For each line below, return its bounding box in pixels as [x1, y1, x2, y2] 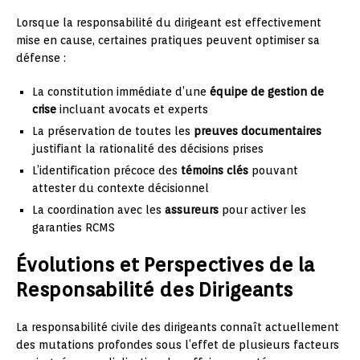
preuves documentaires [194, 125, 321, 137]
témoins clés [181, 164, 248, 177]
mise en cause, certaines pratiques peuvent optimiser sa [16, 34, 320, 47]
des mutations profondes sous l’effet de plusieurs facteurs [16, 338, 339, 351]
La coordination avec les [32, 203, 165, 216]
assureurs [165, 203, 219, 216]
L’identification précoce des [32, 164, 181, 177]
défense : [16, 51, 66, 64]
